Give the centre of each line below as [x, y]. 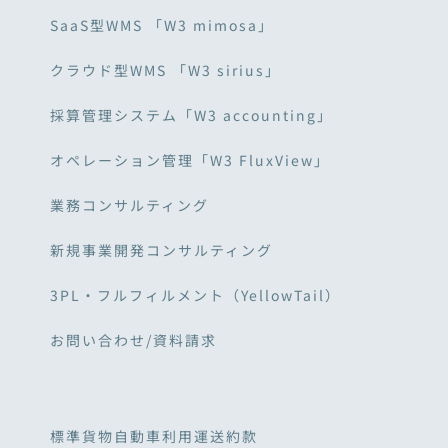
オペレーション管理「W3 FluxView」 [190, 159]
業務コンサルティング [129, 204]
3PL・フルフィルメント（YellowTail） [195, 294]
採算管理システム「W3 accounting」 [191, 114]
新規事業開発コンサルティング [161, 249]
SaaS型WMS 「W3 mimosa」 [162, 24]
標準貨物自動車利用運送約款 [154, 435]
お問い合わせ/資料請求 [133, 339]
